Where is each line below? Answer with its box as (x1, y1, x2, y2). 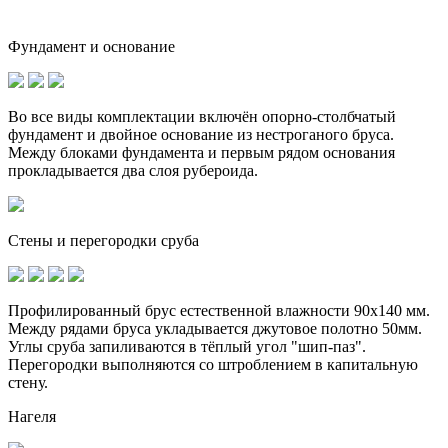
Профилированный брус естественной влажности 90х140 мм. (8, 301, 430, 319)
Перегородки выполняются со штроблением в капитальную (8, 355, 418, 373)
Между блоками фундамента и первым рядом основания (8, 143, 395, 161)
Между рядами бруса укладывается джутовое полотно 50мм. (8, 319, 422, 337)
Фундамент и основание (8, 37, 175, 55)
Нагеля (8, 407, 56, 425)
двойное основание (100, 125, 233, 143)
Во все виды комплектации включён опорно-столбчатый (8, 107, 396, 125)
